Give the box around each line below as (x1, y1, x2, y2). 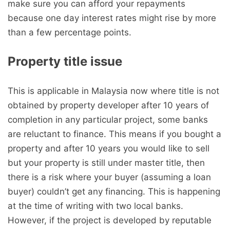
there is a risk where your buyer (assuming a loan (8, 172, 211, 182)
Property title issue (8, 54, 122, 69)
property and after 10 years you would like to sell (8, 143, 209, 154)
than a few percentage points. (8, 27, 131, 37)
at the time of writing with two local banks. (8, 201, 183, 211)
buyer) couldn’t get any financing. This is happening (8, 186, 220, 197)
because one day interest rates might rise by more (8, 13, 216, 23)
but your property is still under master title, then (8, 158, 205, 168)
